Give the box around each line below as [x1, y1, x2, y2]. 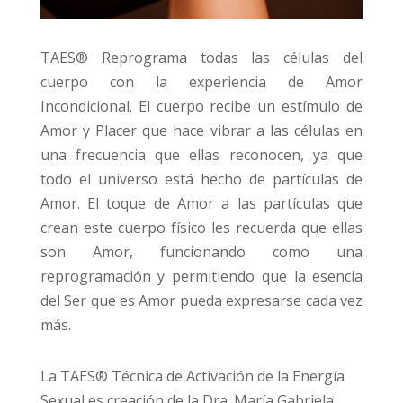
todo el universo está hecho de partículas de [40, 169, 363, 190]
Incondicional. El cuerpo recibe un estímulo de [40, 96, 363, 117]
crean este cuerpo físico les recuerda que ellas [40, 218, 363, 238]
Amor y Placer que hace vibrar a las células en [40, 121, 363, 141]
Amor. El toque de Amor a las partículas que [40, 193, 363, 214]
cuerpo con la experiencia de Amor [40, 72, 363, 93]
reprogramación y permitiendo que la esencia [40, 266, 363, 287]
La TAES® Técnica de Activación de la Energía [40, 366, 345, 387]
